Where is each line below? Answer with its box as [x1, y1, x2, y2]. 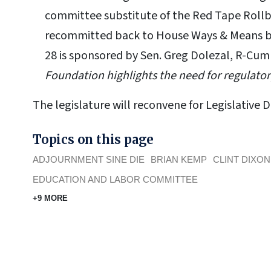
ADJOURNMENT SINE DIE [33, 154, 145, 165]
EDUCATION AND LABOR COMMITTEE [33, 174, 198, 185]
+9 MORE [33, 194, 68, 203]
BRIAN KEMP [151, 154, 207, 165]
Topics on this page [33, 132, 154, 148]
